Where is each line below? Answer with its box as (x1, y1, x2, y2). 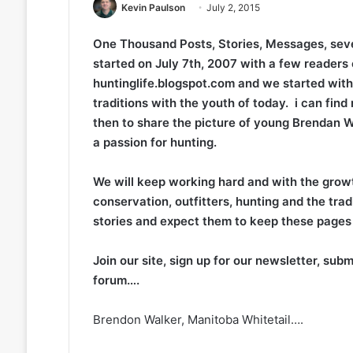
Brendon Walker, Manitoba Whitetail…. (92, 312, 303, 328)
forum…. (92, 273, 139, 288)
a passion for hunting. (92, 135, 217, 150)
